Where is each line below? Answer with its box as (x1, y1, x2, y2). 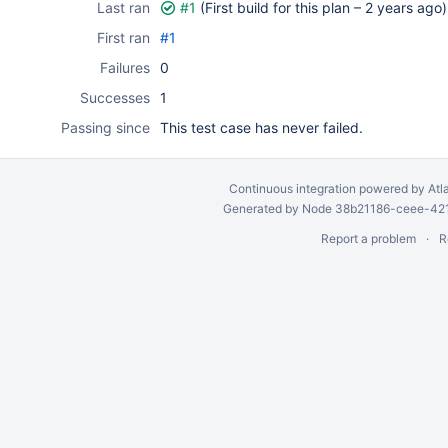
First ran (97, 29, 150, 46)
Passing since (61, 119, 150, 136)
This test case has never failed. (160, 119, 363, 136)
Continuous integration (228, 181, 356, 196)
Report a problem (320, 231, 416, 246)
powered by (355, 181, 428, 196)
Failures (100, 59, 150, 76)
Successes (80, 89, 150, 106)
